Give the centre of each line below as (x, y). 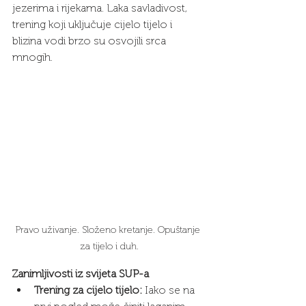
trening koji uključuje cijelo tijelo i (94, 24)
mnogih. (32, 57)
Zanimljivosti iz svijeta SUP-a (81, 274)
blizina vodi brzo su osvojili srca (91, 41)
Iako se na (170, 290)
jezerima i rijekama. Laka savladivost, (101, 8)
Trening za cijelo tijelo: (88, 290)
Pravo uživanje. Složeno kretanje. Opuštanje (109, 230)
